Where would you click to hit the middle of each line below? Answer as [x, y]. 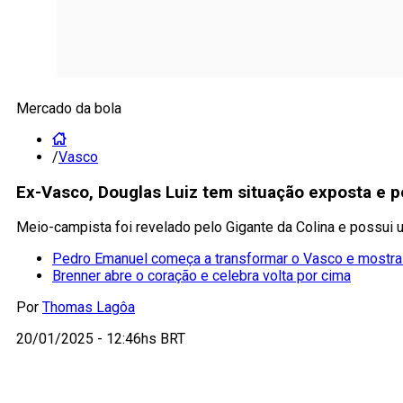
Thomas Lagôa [89, 308]
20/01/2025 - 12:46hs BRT [101, 339]
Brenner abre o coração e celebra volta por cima [201, 276]
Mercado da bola [69, 108]
